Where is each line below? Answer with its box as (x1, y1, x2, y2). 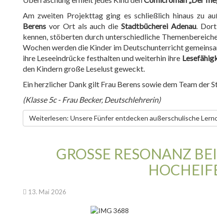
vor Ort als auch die (46, 21, 121, 31)
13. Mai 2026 (28, 188, 66, 196)
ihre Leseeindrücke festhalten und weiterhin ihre (23, 53, 182, 62)
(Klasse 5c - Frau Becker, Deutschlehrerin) (23, 95, 161, 104)
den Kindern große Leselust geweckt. (23, 64, 146, 73)
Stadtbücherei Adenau (121, 21, 196, 31)
